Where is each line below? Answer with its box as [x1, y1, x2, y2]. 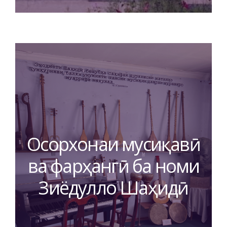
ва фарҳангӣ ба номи [27, 153, 200, 178]
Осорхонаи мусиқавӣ [27, 131, 200, 157]
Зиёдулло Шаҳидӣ [39, 175, 188, 200]
